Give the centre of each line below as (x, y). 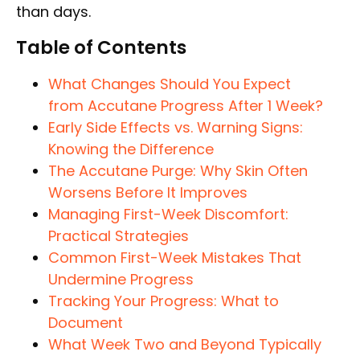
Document (86, 322)
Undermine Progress (121, 279)
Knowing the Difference (131, 149)
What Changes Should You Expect (170, 84)
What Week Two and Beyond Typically (185, 344)
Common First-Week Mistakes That (175, 257)
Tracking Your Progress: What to (164, 301)
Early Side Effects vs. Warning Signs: (176, 127)
